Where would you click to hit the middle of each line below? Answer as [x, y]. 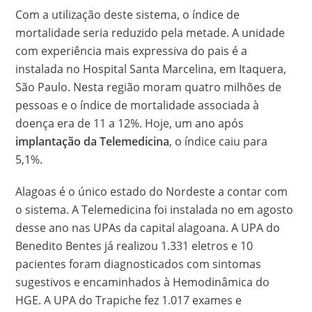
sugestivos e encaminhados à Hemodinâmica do [143, 282]
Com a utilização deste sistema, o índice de [128, 15]
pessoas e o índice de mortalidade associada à [138, 105]
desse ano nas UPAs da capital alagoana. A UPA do [148, 228]
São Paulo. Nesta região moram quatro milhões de [149, 87]
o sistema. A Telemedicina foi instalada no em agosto [155, 210]
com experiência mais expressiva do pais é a [132, 51]
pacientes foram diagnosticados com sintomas [139, 264]
